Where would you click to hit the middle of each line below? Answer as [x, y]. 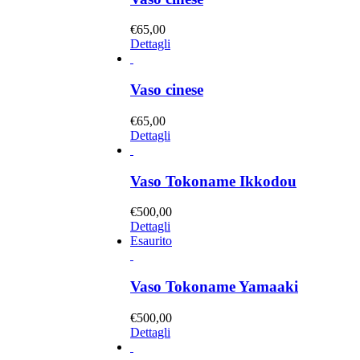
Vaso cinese [167, 90]
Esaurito [151, 241]
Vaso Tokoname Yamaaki [214, 287]
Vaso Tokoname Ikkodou [213, 181]
